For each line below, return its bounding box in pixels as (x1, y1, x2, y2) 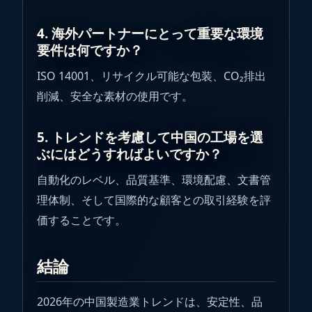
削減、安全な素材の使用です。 (37, 88, 193, 104)
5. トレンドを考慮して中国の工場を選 (37, 127, 263, 146)
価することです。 (37, 212, 126, 228)
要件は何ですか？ (37, 40, 143, 59)
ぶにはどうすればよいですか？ (37, 144, 222, 163)
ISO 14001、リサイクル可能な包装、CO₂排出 (37, 68, 266, 84)
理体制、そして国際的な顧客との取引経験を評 (37, 192, 271, 208)
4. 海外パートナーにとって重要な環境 (37, 24, 263, 42)
